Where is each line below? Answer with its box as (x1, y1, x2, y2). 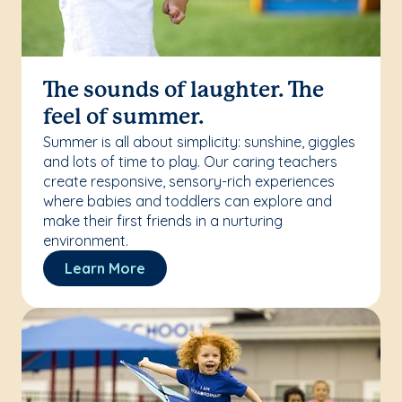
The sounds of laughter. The (43, 81, 324, 101)
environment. (43, 232, 128, 249)
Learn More (65, 259, 145, 277)
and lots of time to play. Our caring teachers (43, 153, 337, 170)
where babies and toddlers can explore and (43, 192, 332, 210)
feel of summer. (43, 108, 204, 128)
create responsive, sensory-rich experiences (43, 172, 335, 190)
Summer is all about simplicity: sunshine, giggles (43, 133, 355, 151)
